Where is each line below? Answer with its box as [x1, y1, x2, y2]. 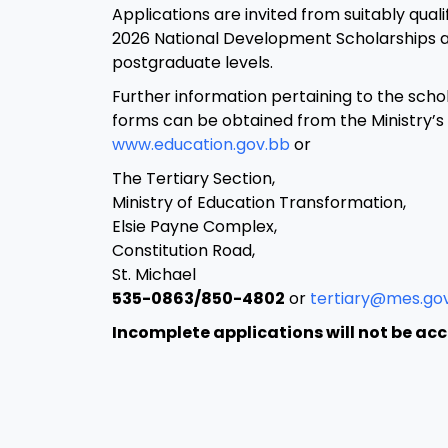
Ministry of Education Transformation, [112, 191, 406, 215]
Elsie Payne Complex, [112, 215, 277, 239]
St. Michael [112, 263, 196, 287]
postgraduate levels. [112, 51, 273, 75]
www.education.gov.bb [112, 133, 290, 157]
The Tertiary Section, [112, 167, 275, 191]
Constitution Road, [112, 239, 255, 263]
